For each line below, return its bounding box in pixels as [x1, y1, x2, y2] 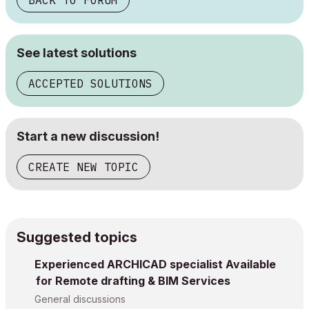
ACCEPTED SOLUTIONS [28, 77, 152, 91]
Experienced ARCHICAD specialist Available [34, 257, 276, 272]
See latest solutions [17, 46, 137, 61]
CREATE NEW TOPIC [28, 160, 139, 175]
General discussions [34, 293, 126, 306]
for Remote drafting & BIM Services [36, 274, 230, 288]
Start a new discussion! [17, 129, 159, 144]
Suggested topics [17, 229, 137, 246]
